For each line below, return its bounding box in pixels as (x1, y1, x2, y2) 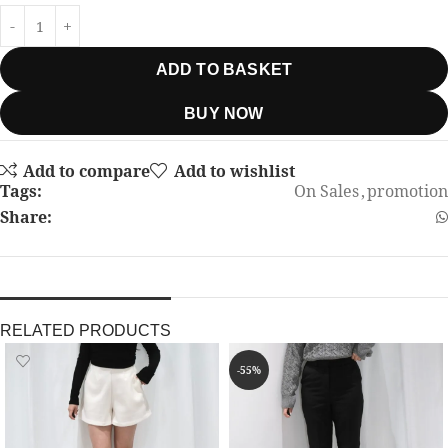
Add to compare (23, 159, 151, 182)
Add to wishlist (173, 159, 295, 182)
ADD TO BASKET (155, 60, 293, 78)
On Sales (294, 180, 359, 203)
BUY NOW (184, 104, 264, 122)
